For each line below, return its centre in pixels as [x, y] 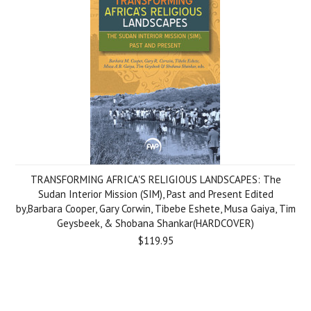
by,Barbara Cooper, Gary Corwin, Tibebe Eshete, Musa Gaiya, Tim [155, 209]
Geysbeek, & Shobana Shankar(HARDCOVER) [155, 223]
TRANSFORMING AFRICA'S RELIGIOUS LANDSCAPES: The [155, 179]
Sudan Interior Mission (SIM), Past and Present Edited [155, 194]
